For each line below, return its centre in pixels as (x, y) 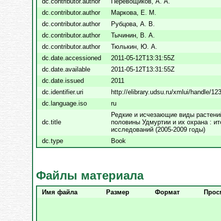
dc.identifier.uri (63, 92)
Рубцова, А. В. (133, 24)
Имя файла (60, 192)
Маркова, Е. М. (134, 13)
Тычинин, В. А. (133, 35)
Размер (118, 192)
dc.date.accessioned (72, 58)
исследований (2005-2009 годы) (158, 129)
